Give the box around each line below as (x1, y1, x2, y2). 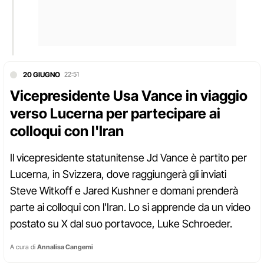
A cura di (10, 243, 37, 252)
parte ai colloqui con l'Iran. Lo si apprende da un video (10, 201, 250, 214)
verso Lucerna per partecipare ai (10, 105, 220, 123)
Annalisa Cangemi (37, 243, 93, 252)
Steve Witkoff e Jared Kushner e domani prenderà (10, 184, 238, 197)
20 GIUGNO (23, 70, 60, 80)
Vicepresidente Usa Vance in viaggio (10, 87, 247, 105)
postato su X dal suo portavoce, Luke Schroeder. (10, 217, 232, 230)
